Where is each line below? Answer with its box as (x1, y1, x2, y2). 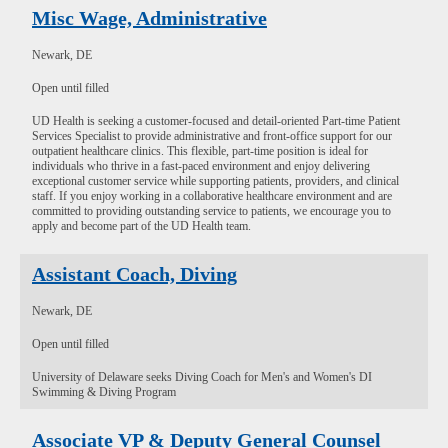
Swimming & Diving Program (32, 385, 176, 399)
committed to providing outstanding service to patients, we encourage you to (32, 204, 391, 218)
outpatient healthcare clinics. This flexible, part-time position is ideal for (32, 144, 368, 158)
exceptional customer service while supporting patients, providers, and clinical (32, 174, 399, 188)
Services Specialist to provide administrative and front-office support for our (32, 129, 392, 143)
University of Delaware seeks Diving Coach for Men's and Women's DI (32, 370, 372, 384)
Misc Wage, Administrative (32, 7, 267, 29)
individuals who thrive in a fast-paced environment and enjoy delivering (32, 159, 370, 173)
